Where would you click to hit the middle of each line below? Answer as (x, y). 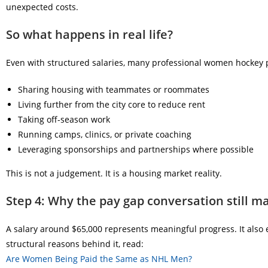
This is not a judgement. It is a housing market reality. (114, 173)
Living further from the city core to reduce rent (112, 105)
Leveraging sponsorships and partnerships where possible (136, 150)
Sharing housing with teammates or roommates (114, 90)
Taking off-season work (64, 120)
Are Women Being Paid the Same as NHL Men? (99, 259)
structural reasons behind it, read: (75, 244)
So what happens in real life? (89, 35)
